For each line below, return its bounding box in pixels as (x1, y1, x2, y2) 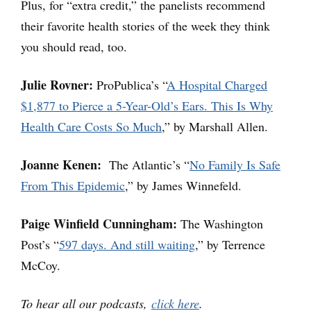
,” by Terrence (195, 236, 265, 253)
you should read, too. (21, 38, 127, 56)
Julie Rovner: (21, 76, 93, 94)
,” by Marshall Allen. (162, 118, 268, 135)
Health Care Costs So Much (21, 118, 162, 135)
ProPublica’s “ (93, 76, 167, 94)
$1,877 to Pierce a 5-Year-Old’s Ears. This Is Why (21, 97, 273, 115)
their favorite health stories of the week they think (21, 17, 270, 35)
